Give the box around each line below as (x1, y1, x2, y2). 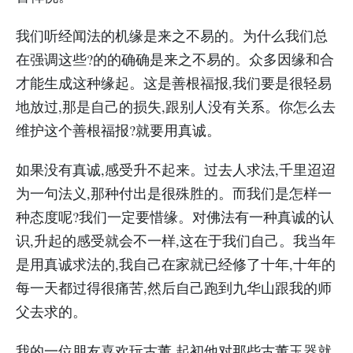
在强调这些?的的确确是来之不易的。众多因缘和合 (16, 50, 334, 69)
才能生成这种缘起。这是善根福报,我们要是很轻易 (16, 73, 332, 92)
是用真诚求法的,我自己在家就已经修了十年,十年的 (16, 255, 336, 273)
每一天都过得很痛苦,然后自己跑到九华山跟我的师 (16, 278, 332, 297)
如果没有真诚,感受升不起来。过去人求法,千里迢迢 (16, 160, 336, 179)
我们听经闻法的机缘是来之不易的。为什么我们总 (16, 26, 328, 45)
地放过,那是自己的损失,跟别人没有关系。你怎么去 (16, 97, 336, 116)
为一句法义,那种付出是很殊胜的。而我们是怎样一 (16, 184, 332, 203)
